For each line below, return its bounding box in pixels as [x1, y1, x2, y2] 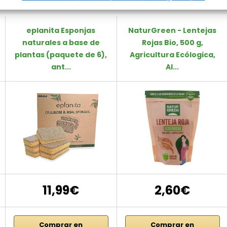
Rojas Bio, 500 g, [141, 37, 203, 48]
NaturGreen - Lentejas [128, 25, 217, 35]
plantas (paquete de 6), [15, 49, 107, 60]
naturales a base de [22, 37, 100, 48]
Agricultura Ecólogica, [129, 49, 215, 60]
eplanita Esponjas [26, 25, 96, 35]
